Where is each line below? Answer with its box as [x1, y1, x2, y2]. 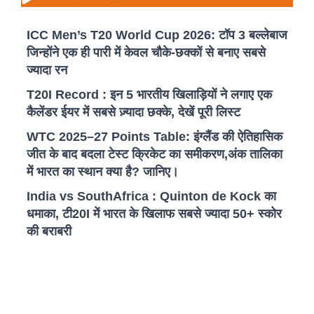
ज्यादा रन [27, 63, 67, 78]
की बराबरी [27, 224, 71, 239]
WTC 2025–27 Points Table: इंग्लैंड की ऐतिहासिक [27, 130, 282, 144]
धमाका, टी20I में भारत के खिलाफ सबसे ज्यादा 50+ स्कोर [27, 207, 282, 221]
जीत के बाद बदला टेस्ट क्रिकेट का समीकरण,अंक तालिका [27, 147, 282, 162]
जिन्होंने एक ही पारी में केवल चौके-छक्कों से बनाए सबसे [27, 46, 266, 60]
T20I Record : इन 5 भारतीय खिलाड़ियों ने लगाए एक [27, 88, 272, 102]
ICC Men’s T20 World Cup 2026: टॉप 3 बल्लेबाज [27, 28, 287, 43]
